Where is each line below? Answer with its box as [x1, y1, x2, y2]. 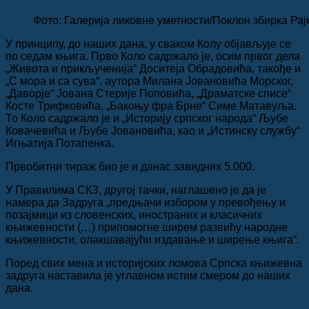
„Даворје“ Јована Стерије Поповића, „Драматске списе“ [6, 87, 291, 99]
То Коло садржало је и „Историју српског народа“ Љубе [6, 112, 288, 124]
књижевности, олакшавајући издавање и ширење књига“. [6, 233, 299, 246]
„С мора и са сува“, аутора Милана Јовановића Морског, [6, 74, 293, 87]
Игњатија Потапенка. [6, 137, 114, 149]
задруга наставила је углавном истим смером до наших [6, 269, 290, 281]
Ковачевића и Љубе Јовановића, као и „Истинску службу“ [6, 124, 300, 137]
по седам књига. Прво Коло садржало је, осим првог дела [6, 50, 300, 62]
